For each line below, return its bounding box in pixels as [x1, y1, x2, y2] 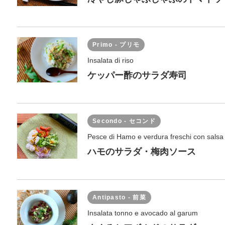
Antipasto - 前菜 [92, 194, 146, 201]
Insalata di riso [87, 56, 134, 64]
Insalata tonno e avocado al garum [87, 209, 198, 217]
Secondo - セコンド [92, 118, 156, 125]
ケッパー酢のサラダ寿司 [87, 70, 187, 80]
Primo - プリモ [92, 41, 140, 48]
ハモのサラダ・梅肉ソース [87, 147, 196, 157]
